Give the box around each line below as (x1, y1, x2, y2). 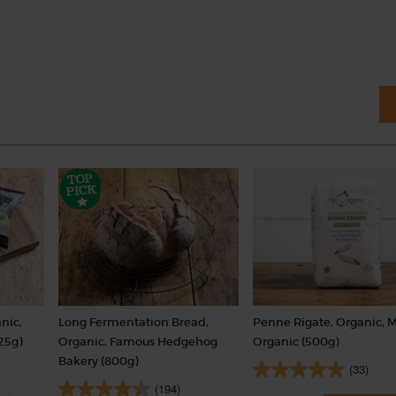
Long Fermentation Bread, (57, 315, 209, 331)
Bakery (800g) (57, 354, 138, 369)
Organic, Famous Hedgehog (57, 334, 217, 350)
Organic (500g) (253, 334, 339, 350)
